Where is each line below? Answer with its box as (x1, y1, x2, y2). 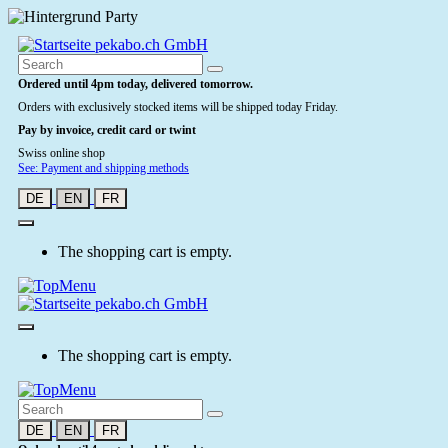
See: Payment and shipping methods (18, 161, 189, 175)
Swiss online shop (18, 146, 105, 160)
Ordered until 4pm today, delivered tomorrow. (18, 77, 253, 91)
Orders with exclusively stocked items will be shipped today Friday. (18, 100, 338, 114)
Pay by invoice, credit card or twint (18, 123, 196, 137)
